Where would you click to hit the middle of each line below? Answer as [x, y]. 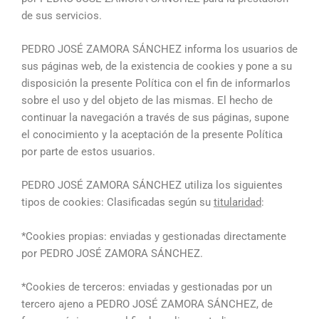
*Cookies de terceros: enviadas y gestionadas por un [147, 287]
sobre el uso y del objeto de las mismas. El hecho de [147, 100]
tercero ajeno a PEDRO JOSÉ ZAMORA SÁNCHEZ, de [147, 304]
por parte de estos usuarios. [88, 151]
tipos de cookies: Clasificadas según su [117, 203]
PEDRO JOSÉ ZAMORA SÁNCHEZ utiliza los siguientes [152, 185]
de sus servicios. [62, 15]
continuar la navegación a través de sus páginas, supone [155, 117]
